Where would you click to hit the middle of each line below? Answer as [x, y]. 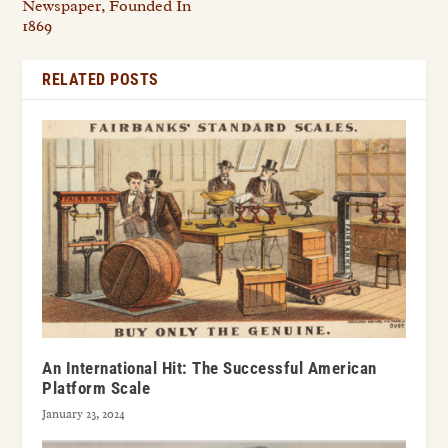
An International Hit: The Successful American [209, 367]
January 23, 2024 [84, 413]
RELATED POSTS [100, 79]
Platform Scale [96, 387]
